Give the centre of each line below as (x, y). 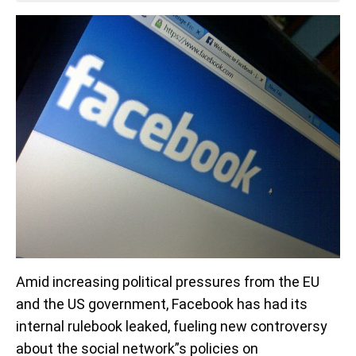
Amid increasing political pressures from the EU (168, 282)
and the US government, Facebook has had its (162, 304)
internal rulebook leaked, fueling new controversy (172, 326)
